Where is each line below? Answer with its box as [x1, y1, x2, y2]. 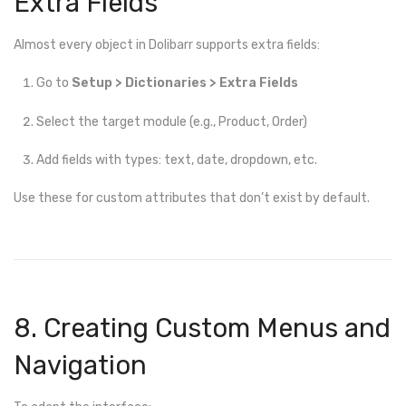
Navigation [14, 349, 147, 381]
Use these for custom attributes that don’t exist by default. [14, 189, 370, 206]
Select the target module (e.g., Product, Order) [36, 113, 307, 130]
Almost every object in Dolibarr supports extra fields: [14, 37, 320, 53]
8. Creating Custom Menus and [14, 312, 391, 343]
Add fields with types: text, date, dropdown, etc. [36, 151, 317, 168]
